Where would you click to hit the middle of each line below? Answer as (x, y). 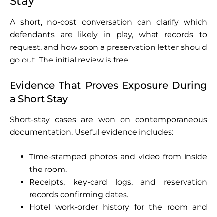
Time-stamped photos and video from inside (118, 156)
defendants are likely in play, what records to (108, 34)
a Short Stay (39, 99)
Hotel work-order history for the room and (118, 207)
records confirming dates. (79, 194)
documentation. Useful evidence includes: (92, 132)
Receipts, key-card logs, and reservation (118, 182)
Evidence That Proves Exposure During (108, 85)
